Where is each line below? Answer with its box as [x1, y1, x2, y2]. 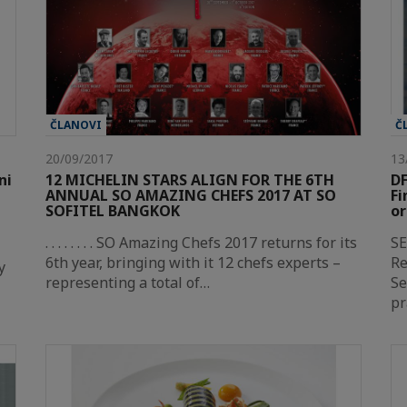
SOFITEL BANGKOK [45, 200, 180, 221]
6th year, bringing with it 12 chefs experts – [45, 252, 341, 273]
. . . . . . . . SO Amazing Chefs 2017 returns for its [45, 232, 357, 253]
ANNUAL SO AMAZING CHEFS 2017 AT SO [45, 184, 336, 205]
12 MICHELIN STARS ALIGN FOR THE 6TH [45, 169, 334, 190]
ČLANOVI [50, 116, 102, 133]
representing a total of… [45, 272, 210, 293]
